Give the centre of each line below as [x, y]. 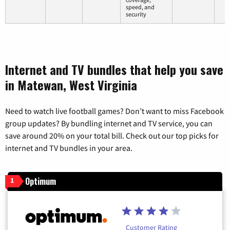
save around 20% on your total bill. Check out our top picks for [112, 135]
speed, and [140, 7]
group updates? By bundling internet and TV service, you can [109, 123]
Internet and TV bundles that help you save [114, 69]
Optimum [41, 181]
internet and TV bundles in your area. [69, 148]
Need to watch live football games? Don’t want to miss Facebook [114, 111]
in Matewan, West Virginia [71, 84]
